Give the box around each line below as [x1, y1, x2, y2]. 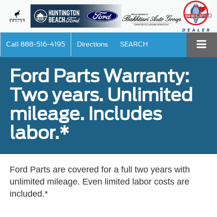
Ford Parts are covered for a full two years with [10, 164, 190, 174]
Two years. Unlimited [10, 84, 193, 106]
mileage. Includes [10, 103, 162, 124]
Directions [77, 41, 108, 48]
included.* [10, 188, 48, 199]
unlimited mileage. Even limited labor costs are [10, 176, 189, 186]
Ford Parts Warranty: [10, 65, 189, 87]
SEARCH [120, 41, 148, 48]
